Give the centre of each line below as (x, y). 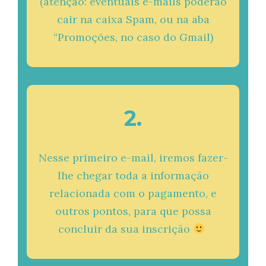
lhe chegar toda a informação (133, 175)
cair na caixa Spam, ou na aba (133, 19)
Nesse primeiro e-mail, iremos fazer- (133, 158)
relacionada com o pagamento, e (133, 193)
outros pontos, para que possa (133, 211)
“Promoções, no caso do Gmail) (133, 37)
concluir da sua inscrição (125, 229)
